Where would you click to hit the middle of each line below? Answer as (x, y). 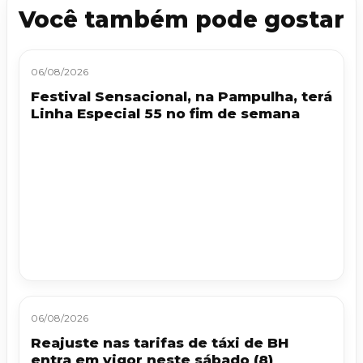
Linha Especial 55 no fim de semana (165, 114)
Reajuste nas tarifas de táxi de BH (160, 343)
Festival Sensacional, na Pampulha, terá (181, 97)
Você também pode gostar (181, 20)
